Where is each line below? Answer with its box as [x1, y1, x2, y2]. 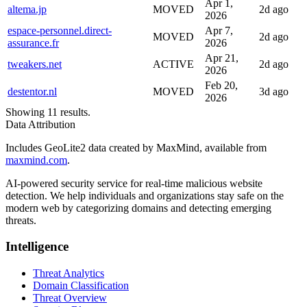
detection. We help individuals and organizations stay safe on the [5, 189, 284, 201]
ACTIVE [153, 58, 194, 70]
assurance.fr [8, 36, 59, 49]
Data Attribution [5, 118, 75, 130]
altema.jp [8, 3, 47, 15]
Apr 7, [205, 24, 233, 36]
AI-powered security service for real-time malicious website [5, 177, 262, 189]
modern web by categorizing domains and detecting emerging [5, 201, 271, 214]
